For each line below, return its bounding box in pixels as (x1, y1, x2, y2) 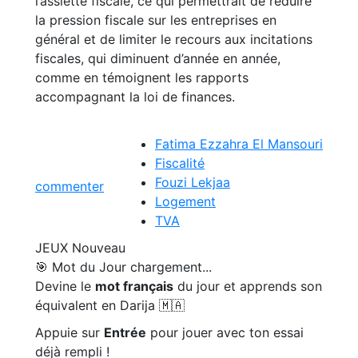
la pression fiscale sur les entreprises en (35, 12, 276, 28)
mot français (95, 278, 173, 294)
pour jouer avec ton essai (146, 324, 304, 340)
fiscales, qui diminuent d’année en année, (35, 50, 280, 66)
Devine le (35, 278, 95, 294)
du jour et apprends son (173, 278, 322, 294)
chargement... (130, 259, 212, 275)
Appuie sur (35, 324, 104, 340)
